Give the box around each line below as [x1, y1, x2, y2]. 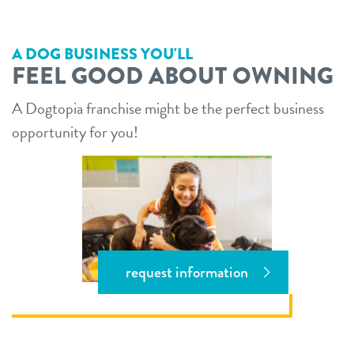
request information [125, 261, 248, 284]
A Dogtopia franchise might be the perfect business [12, 96, 324, 120]
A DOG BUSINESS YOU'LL [12, 42, 193, 66]
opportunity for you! [12, 119, 138, 144]
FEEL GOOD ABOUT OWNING [12, 58, 333, 93]
